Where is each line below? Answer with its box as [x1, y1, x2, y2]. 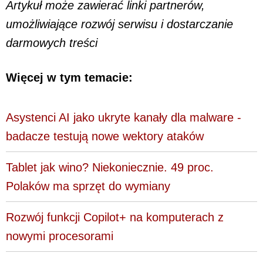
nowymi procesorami [6, 230, 113, 243]
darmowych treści [6, 36, 97, 50]
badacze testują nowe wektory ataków [6, 130, 204, 143]
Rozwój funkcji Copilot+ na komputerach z [6, 211, 224, 224]
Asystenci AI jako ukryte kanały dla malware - [6, 111, 241, 124]
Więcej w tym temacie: [6, 70, 133, 84]
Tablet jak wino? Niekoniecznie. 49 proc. [6, 161, 214, 174]
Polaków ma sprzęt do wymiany [6, 180, 170, 193]
